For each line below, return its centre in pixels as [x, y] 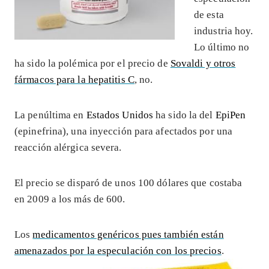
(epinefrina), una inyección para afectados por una [124, 131]
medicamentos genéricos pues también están [128, 234]
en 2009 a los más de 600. [70, 199]
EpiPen [231, 115]
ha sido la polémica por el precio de [92, 63]
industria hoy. [224, 31]
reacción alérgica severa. [68, 147]
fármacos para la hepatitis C [74, 79]
